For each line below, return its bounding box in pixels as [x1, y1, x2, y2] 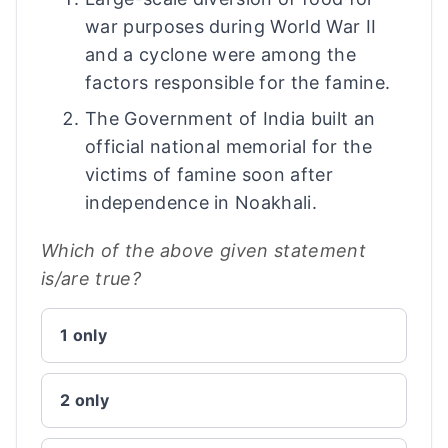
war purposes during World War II [85, 16, 377, 37]
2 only [60, 390, 109, 410]
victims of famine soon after [85, 164, 333, 185]
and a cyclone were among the [85, 44, 356, 65]
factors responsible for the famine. [85, 72, 391, 93]
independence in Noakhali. [85, 192, 318, 213]
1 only [60, 325, 107, 345]
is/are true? [41, 268, 141, 289]
